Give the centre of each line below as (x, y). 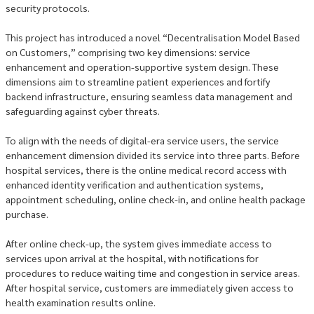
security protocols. (48, 8)
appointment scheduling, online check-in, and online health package (156, 199)
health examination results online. (81, 302)
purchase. (27, 214)
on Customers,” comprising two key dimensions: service (128, 52)
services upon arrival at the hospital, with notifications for (132, 258)
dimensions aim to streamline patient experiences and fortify (138, 81)
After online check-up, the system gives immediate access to (139, 243)
